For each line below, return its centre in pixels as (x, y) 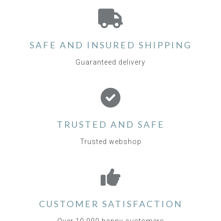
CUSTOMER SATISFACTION (110, 204)
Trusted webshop (110, 142)
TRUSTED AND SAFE (110, 124)
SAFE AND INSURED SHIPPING (110, 45)
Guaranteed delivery (110, 62)
